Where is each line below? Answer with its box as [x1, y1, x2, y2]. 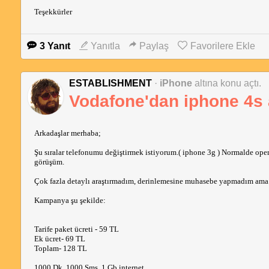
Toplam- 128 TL [34, 244, 87, 253]
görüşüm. [34, 157, 64, 166]
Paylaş [139, 41, 169, 51]
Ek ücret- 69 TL [34, 234, 85, 243]
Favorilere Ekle [190, 41, 255, 51]
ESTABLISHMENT [68, 78, 154, 88]
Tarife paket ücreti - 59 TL [34, 225, 119, 234]
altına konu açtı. [194, 78, 261, 88]
